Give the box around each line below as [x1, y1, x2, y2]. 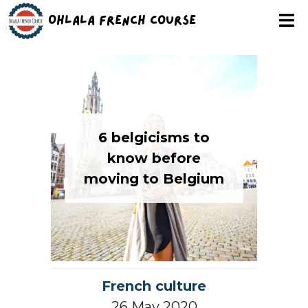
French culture [102, 278, 206, 294]
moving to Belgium [84, 170, 224, 187]
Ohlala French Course [48, 14, 196, 27]
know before [107, 150, 201, 166]
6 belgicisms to [98, 129, 210, 146]
